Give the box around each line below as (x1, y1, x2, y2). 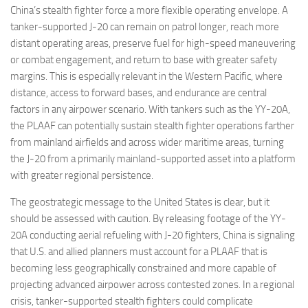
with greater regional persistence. (10, 169, 153, 182)
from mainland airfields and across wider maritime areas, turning (10, 136, 284, 149)
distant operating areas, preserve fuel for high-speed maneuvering (10, 37, 296, 50)
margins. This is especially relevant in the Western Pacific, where (10, 70, 283, 83)
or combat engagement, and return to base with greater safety (10, 54, 277, 67)
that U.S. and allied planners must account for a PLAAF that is (10, 245, 267, 258)
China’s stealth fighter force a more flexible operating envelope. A (10, 4, 288, 17)
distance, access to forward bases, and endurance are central (10, 87, 267, 100)
